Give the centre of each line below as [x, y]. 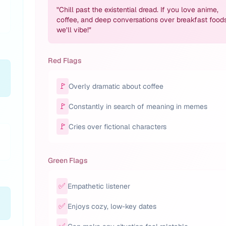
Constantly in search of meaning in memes [138, 106]
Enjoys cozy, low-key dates [112, 206]
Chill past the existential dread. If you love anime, [139, 10]
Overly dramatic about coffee [116, 86]
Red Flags [65, 61]
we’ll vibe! [73, 30]
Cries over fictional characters [118, 127]
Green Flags [68, 160]
